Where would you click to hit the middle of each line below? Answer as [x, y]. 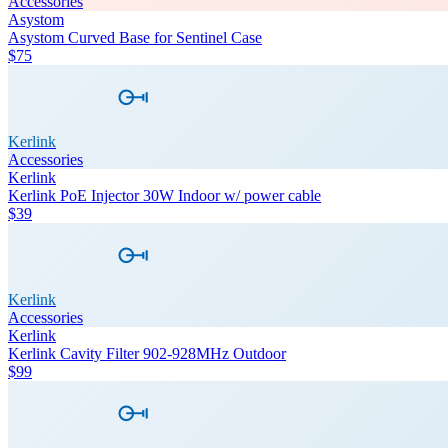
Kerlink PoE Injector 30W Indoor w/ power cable [164, 195]
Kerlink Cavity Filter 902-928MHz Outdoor [147, 353]
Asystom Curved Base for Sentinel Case [135, 37]
